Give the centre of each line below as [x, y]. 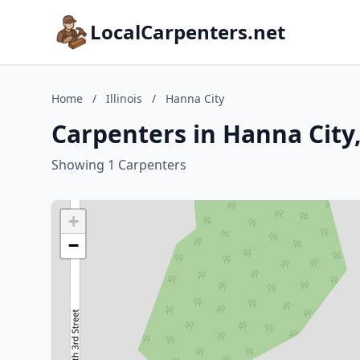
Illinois [124, 98]
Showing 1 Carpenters [119, 165]
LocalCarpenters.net [188, 32]
